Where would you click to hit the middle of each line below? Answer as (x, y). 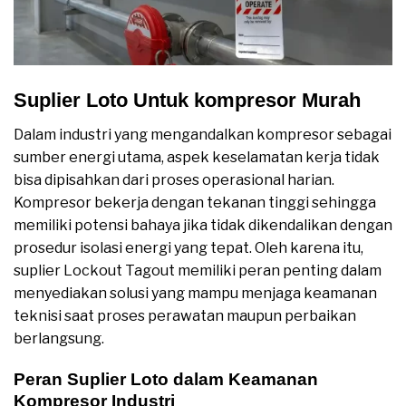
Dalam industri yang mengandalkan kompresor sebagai (203, 135)
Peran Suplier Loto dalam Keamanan (166, 380)
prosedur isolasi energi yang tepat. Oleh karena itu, (188, 248)
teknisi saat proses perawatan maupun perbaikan (185, 316)
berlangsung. (59, 339)
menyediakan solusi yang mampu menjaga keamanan (195, 294)
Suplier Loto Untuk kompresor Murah (187, 101)
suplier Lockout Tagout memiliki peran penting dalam (198, 271)
